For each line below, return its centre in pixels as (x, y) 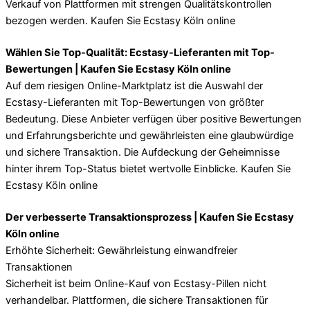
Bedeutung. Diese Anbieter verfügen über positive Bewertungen (154, 119)
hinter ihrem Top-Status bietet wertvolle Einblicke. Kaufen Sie (148, 168)
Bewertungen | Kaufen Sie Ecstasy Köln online (118, 69)
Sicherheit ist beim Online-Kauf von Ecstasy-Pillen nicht (136, 283)
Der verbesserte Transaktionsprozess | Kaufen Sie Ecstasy (150, 217)
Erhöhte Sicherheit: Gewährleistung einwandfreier (121, 250)
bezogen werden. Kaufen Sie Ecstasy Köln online (120, 20)
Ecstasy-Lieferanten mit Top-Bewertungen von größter (135, 102)
